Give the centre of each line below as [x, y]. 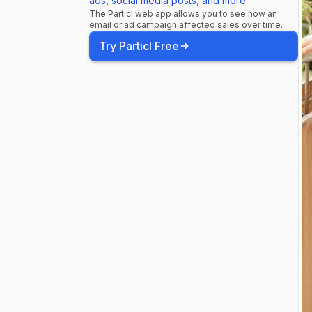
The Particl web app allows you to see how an [183, 14]
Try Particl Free [139, 46]
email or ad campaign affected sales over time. [186, 25]
